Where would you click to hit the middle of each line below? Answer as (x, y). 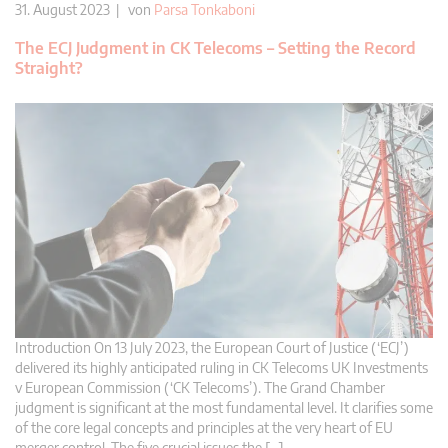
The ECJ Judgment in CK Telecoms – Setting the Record (215, 47)
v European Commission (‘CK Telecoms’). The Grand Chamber (200, 387)
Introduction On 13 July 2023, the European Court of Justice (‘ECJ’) (212, 347)
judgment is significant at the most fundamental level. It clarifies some (224, 407)
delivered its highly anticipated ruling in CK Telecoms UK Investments (221, 367)
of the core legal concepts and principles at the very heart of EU (204, 427)
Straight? (49, 67)
